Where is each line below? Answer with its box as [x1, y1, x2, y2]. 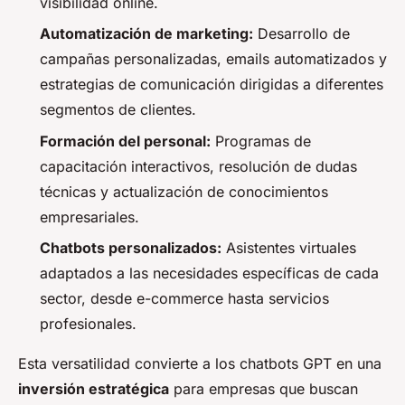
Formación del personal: [40, 131, 211, 150]
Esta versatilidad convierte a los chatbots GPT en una [18, 354, 381, 373]
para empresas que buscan [169, 380, 358, 399]
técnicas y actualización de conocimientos [40, 182, 328, 201]
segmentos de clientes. [40, 100, 196, 119]
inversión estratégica [18, 380, 169, 399]
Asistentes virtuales [221, 239, 356, 258]
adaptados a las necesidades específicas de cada [40, 264, 379, 283]
